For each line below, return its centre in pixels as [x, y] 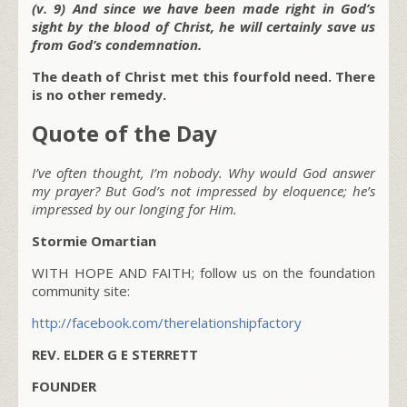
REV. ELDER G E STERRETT [115, 354]
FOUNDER [64, 386]
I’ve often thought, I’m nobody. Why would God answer [203, 172]
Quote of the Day [124, 133]
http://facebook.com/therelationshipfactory [167, 322]
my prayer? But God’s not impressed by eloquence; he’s [203, 190]
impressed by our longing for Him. [134, 208]
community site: [81, 290]
